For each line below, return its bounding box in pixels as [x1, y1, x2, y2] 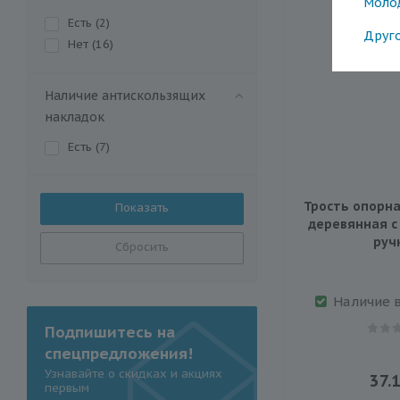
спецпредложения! [45, 343, 193, 363]
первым [45, 379, 89, 396]
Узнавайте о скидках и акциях [45, 365, 222, 381]
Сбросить [115, 238, 169, 254]
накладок [45, 108, 104, 125]
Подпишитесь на [45, 321, 175, 342]
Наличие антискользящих [45, 87, 205, 104]
